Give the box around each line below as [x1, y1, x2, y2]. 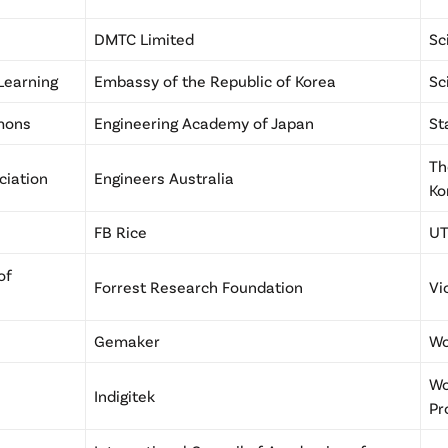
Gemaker [94, 331, 168, 351]
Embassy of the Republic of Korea [94, 71, 336, 91]
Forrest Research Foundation [94, 277, 307, 297]
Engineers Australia [94, 168, 234, 188]
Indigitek [94, 386, 163, 406]
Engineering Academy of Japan [94, 113, 318, 133]
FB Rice [94, 222, 147, 242]
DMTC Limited [94, 29, 194, 49]
